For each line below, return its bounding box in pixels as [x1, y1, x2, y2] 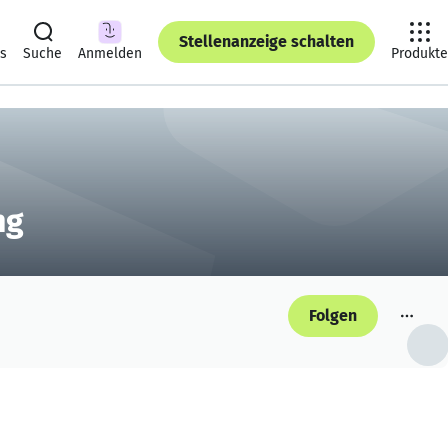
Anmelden [78, 45, 142, 62]
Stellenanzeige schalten [179, 32, 354, 51]
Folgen [309, 306, 357, 325]
